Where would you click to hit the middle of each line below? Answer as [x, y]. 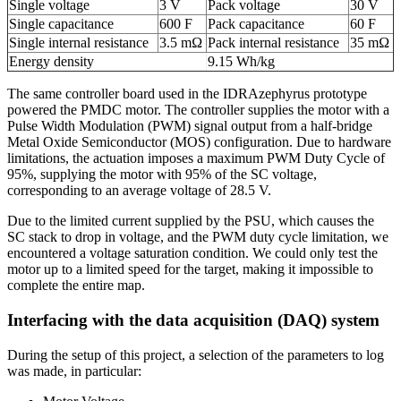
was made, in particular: [74, 371]
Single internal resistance [79, 43]
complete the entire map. [76, 286]
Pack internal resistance [273, 43]
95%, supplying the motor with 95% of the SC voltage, [162, 175]
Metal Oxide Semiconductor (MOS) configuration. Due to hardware [199, 142]
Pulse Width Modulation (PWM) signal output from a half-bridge [190, 126]
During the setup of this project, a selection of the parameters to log [196, 354]
